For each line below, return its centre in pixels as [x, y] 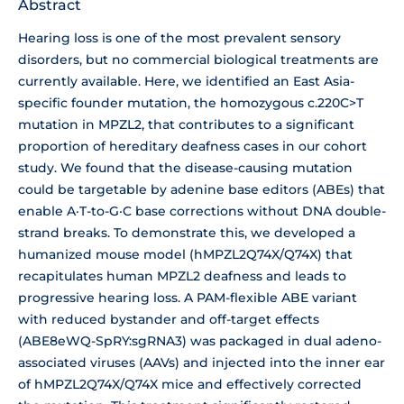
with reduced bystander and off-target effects [169, 319]
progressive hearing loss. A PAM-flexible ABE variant [188, 297]
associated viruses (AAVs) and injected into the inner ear [202, 362]
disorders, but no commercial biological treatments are [198, 59]
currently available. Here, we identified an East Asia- [186, 81]
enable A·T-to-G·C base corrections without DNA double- [202, 211]
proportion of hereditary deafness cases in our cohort [193, 146]
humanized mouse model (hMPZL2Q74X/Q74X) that [185, 254]
